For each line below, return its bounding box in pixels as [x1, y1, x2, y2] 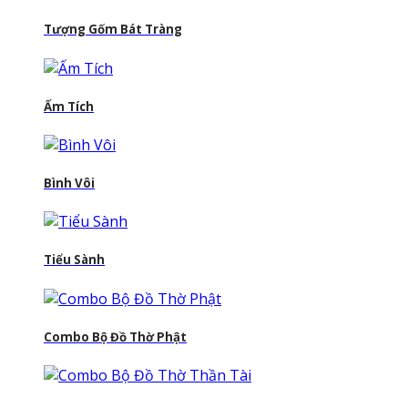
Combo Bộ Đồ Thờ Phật [44, 328, 187, 345]
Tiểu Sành [44, 251, 105, 269]
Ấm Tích [44, 97, 94, 115]
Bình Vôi [44, 175, 95, 192]
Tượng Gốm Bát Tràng [44, 21, 182, 38]
